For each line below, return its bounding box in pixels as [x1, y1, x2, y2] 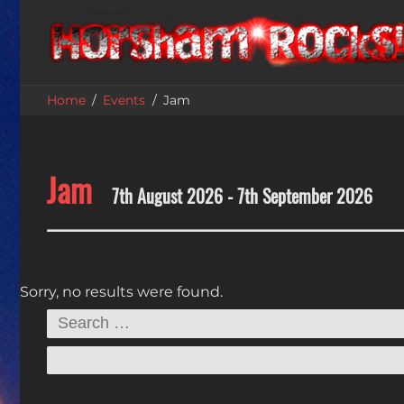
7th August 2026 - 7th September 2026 [111, 185, 372, 209]
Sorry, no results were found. [20, 283, 223, 301]
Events [103, 92, 146, 109]
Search [46, 301, 96, 319]
